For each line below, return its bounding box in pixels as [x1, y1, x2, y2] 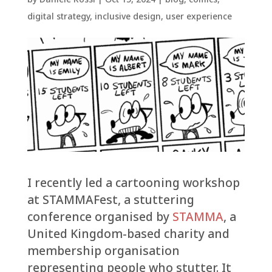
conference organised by [27, 208, 172, 225]
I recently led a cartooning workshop [27, 174, 240, 191]
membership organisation [27, 242, 180, 259]
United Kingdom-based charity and [27, 225, 229, 242]
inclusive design [94, 10, 161, 22]
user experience [165, 10, 232, 22]
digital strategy [27, 10, 90, 22]
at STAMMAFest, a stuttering [27, 191, 194, 208]
